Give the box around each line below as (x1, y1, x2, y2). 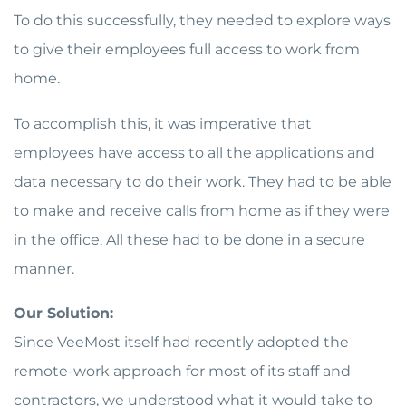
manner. (14, 259, 74, 277)
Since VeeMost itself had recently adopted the (14, 333, 349, 352)
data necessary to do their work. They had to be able (14, 172, 391, 190)
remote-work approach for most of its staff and (14, 362, 351, 381)
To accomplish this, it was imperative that (14, 114, 312, 132)
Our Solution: (14, 304, 113, 323)
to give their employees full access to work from (14, 41, 360, 58)
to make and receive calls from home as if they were (14, 201, 390, 219)
